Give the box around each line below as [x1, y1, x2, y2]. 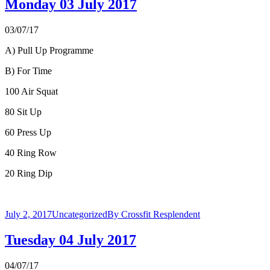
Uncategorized [52, 209, 107, 220]
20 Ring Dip [5, 168, 52, 179]
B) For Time [5, 66, 52, 77]
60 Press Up [5, 127, 51, 138]
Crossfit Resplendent [121, 209, 200, 220]
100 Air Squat [5, 86, 58, 97]
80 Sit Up [5, 107, 42, 118]
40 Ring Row [5, 148, 57, 159]
